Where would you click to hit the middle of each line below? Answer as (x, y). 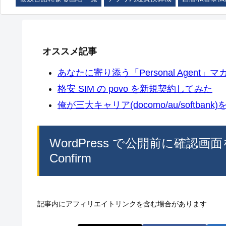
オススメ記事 (70, 51)
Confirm (70, 158)
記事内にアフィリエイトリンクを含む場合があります (122, 204)
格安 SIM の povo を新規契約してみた (135, 89)
